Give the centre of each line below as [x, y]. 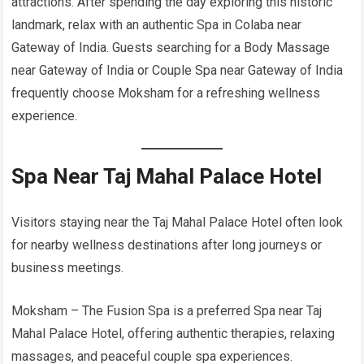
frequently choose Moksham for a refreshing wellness [166, 93]
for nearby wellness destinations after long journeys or [167, 245]
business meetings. [68, 268]
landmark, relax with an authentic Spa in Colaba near [157, 25]
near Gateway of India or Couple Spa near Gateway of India [178, 71]
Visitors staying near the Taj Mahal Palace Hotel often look [178, 223]
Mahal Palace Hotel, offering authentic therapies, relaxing [173, 334]
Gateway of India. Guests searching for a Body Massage [171, 48]
